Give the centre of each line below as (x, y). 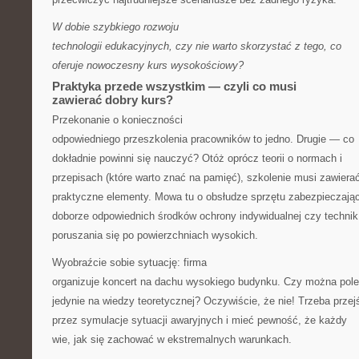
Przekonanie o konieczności (117, 120)
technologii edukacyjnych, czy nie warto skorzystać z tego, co (197, 46)
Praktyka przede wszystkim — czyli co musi (174, 86)
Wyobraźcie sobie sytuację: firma (129, 262)
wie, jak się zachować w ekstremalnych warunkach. (172, 339)
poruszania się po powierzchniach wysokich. (155, 235)
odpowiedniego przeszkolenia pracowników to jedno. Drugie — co (203, 139)
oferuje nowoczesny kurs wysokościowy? (148, 65)
